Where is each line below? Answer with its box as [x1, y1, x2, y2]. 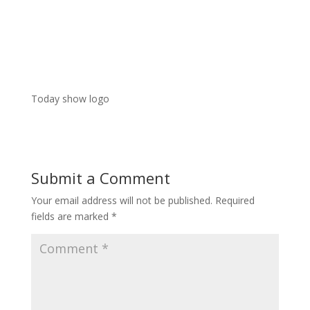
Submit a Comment [30, 167, 170, 188]
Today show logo [30, 91, 109, 105]
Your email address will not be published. [30, 193, 212, 207]
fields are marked [30, 209, 111, 223]
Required [215, 193, 255, 207]
